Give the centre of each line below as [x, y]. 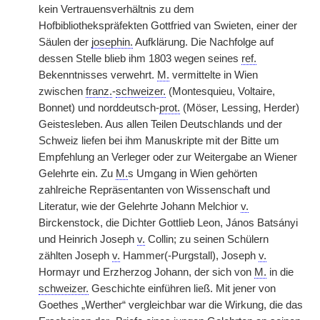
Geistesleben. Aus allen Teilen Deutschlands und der [160, 124]
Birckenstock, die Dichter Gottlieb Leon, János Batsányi [168, 223]
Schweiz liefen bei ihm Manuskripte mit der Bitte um [159, 141]
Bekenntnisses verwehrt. [98, 75]
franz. [99, 91]
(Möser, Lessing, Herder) [240, 108]
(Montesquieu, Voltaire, [220, 91]
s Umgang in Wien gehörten [192, 174]
